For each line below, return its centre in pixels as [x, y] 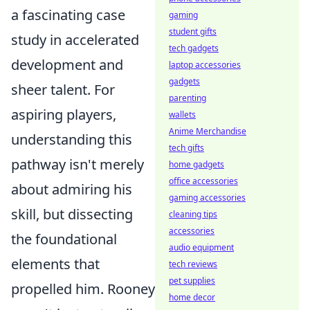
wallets [182, 115]
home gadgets [197, 164]
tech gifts [186, 148]
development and [67, 65]
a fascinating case [68, 15]
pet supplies [192, 281]
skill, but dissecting [72, 214]
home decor [192, 297]
